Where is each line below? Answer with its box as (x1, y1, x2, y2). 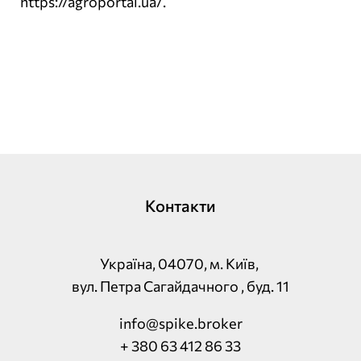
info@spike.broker (118, 314, 243, 333)
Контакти (145, 196, 216, 216)
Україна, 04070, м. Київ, (100, 255, 261, 273)
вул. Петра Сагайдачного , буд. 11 (72, 277, 289, 296)
